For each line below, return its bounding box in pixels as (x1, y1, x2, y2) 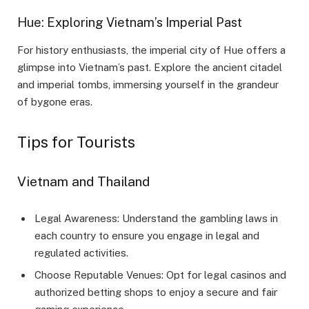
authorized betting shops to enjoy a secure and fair (34, 286, 277, 299)
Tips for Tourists (17, 133, 135, 152)
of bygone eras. (17, 96, 92, 108)
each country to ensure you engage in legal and (34, 230, 259, 242)
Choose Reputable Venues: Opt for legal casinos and (34, 269, 286, 281)
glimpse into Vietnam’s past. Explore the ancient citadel (17, 61, 282, 74)
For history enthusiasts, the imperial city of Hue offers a (17, 44, 286, 57)
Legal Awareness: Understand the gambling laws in (34, 212, 278, 225)
